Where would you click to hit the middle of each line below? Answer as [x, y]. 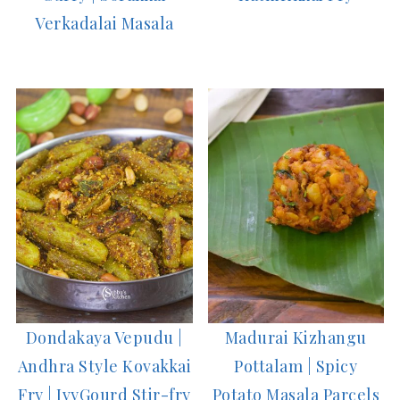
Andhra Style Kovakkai [104, 367]
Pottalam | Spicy [296, 367]
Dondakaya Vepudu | [104, 338]
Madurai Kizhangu [296, 338]
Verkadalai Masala [104, 23]
